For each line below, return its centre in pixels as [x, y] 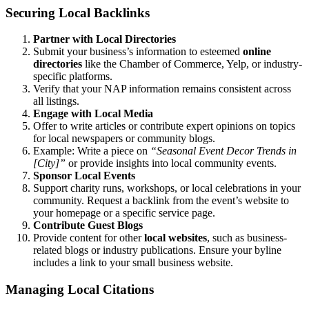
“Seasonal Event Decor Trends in [223, 151]
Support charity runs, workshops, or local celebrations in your [167, 188]
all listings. [56, 101]
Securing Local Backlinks [78, 12]
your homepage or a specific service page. [124, 213]
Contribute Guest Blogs [88, 226]
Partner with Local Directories [104, 39]
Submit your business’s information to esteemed [138, 52]
